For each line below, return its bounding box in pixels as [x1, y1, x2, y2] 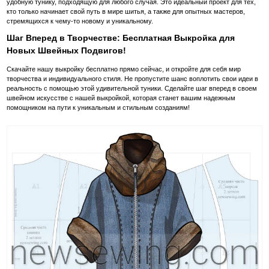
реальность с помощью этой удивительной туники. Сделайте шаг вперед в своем [7, 85, 258, 92]
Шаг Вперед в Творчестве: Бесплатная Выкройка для [7, 33, 235, 43]
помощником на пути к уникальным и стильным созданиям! [7, 104, 190, 112]
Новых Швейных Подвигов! [7, 46, 127, 56]
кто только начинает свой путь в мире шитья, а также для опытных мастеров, [7, 7, 246, 15]
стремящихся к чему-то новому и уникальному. [7, 17, 154, 25]
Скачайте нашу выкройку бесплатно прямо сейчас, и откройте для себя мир [7, 65, 241, 73]
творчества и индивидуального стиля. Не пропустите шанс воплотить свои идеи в [7, 75, 259, 83]
